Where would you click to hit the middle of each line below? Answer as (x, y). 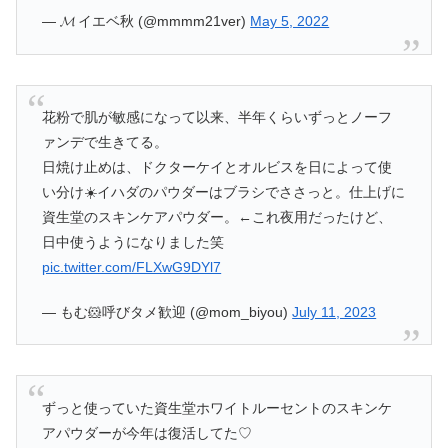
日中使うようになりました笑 (133, 242)
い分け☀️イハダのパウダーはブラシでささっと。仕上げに (224, 192)
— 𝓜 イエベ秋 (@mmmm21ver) (146, 20)
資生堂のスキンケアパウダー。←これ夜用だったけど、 (217, 217)
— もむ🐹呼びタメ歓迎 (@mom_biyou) (167, 311)
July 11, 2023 (334, 311)
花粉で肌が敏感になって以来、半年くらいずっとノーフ (217, 117)
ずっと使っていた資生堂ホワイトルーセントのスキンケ (217, 407)
